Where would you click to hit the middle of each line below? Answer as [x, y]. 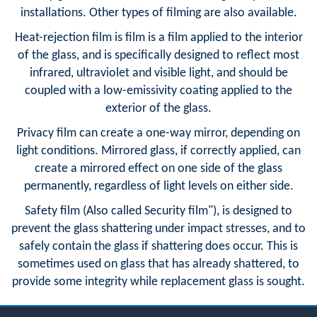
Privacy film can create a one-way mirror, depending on [158, 133]
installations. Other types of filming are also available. [158, 13]
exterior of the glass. [158, 108]
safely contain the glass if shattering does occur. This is [158, 246]
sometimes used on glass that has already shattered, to [158, 264]
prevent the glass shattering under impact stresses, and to [158, 229]
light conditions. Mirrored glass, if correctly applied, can [158, 151]
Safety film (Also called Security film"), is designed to [158, 211]
